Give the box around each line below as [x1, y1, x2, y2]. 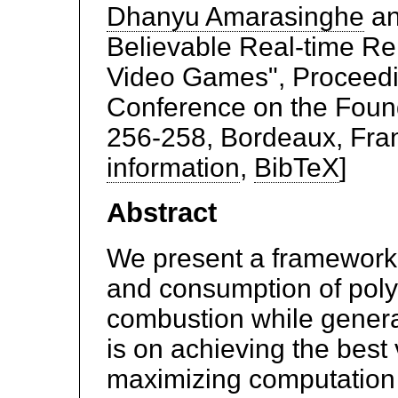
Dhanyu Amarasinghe [107, 2, 364, 32]
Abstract [107, 197, 217, 229]
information [107, 153, 240, 183]
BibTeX [254, 153, 339, 183]
